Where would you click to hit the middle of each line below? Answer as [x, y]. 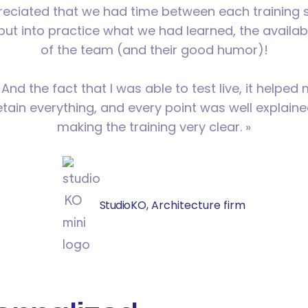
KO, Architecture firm [188, 206]
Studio [115, 206]
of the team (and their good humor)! [154, 49]
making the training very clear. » [154, 126]
